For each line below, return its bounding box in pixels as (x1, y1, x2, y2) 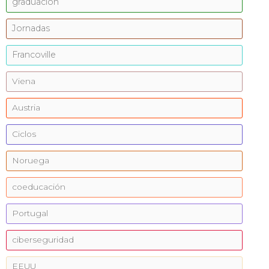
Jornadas (12, 23, 50, 34)
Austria (12, 103, 40, 112)
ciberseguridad (12, 235, 74, 244)
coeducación (12, 182, 65, 192)
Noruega (12, 156, 49, 165)
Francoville (12, 49, 56, 60)
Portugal (12, 208, 48, 218)
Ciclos (12, 129, 36, 139)
